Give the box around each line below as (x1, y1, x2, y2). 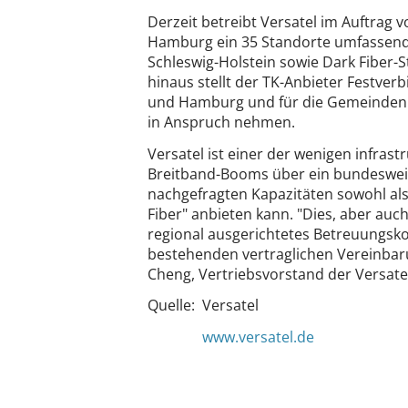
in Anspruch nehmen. (148, 111, 295, 132)
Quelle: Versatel (148, 295, 259, 316)
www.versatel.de (195, 327, 314, 348)
